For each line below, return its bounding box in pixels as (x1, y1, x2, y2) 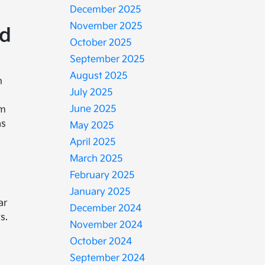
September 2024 (70, 253, 146, 264)
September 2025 (70, 54, 146, 65)
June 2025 (70, 104, 117, 115)
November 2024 (70, 219, 143, 231)
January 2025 (70, 186, 131, 198)
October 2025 (70, 37, 132, 49)
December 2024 (70, 203, 142, 214)
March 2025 (70, 153, 124, 164)
